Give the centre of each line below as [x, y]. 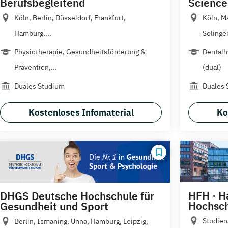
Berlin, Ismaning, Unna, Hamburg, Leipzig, [81, 221]
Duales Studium [39, 86]
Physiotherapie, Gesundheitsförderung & [80, 52]
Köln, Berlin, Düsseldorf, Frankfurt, [70, 18]
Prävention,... [36, 67]
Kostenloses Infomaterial [81, 112]
